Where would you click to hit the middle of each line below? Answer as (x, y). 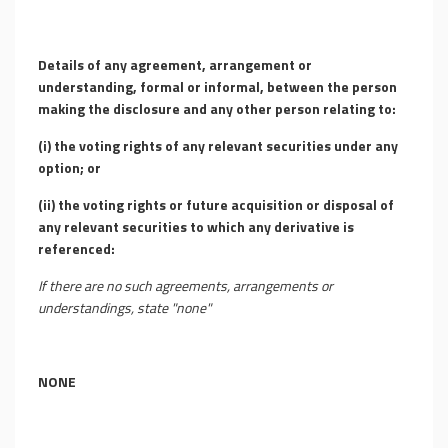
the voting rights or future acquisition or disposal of (226, 204)
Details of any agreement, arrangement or (175, 64)
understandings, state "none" (124, 307)
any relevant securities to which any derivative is (196, 226)
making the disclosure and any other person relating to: (217, 108)
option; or (69, 167)
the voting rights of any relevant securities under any (226, 145)
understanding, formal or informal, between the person (217, 86)
